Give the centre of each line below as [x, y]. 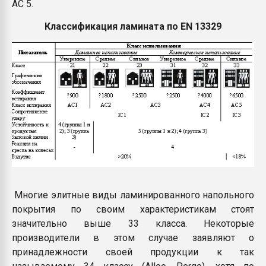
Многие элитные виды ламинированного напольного [133, 195]
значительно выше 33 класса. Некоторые [133, 224]
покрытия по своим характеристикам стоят [133, 210]
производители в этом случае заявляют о [133, 238]
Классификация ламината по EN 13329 [133, 26]
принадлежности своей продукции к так [133, 252]
